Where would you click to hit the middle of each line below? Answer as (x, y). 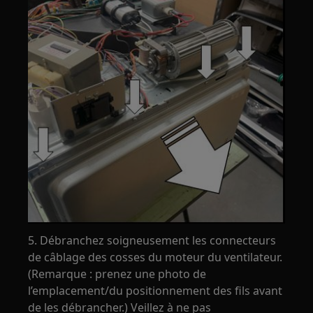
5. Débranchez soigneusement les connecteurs (152, 240)
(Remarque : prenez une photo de (117, 274)
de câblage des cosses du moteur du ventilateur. (155, 257)
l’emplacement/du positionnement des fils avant (155, 290)
